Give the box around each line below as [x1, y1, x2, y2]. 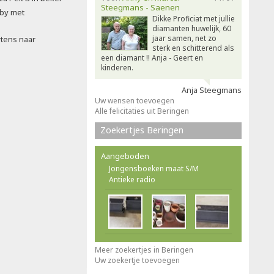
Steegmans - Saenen [101, 2, 180, 13]
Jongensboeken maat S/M [109, 163, 199, 174]
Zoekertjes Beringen [100, 124, 183, 136]
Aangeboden [101, 150, 149, 161]
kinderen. [101, 62, 133, 73]
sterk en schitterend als [152, 43, 234, 53]
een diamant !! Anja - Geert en [101, 53, 203, 63]
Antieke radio [109, 174, 155, 185]
